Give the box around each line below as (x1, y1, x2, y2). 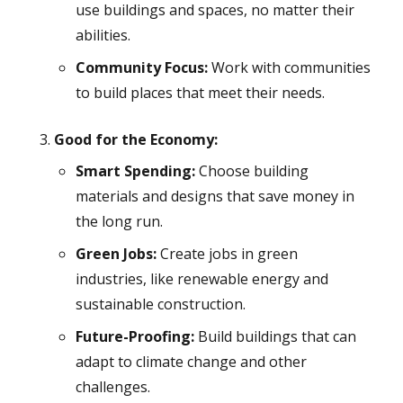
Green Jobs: (75, 244, 157, 264)
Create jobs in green (156, 244, 298, 264)
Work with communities (207, 58, 371, 78)
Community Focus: (75, 58, 208, 78)
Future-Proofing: (75, 327, 194, 347)
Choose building (194, 161, 309, 182)
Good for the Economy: (53, 130, 218, 150)
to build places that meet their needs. (75, 83, 325, 103)
